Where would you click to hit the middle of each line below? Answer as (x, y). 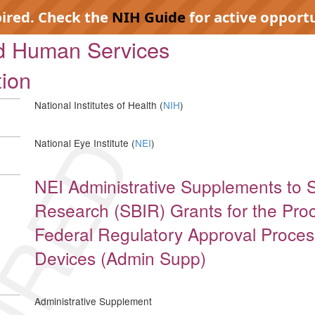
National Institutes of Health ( (99, 105)
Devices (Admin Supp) (120, 258)
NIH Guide (149, 17)
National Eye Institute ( (85, 143)
